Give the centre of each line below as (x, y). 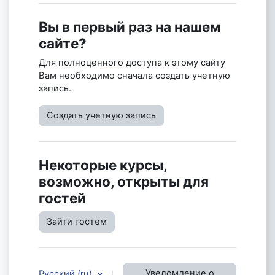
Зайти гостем (77, 221)
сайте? (63, 43)
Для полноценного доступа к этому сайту (132, 62)
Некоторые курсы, (103, 165)
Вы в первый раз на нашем (130, 26)
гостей (62, 198)
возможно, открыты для (124, 181)
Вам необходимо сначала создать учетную (134, 75)
